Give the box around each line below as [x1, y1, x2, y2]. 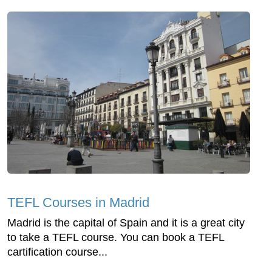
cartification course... [7, 245, 107, 258]
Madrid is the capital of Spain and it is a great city [7, 216, 245, 229]
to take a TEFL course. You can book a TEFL [7, 231, 224, 243]
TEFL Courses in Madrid [7, 194, 149, 210]
